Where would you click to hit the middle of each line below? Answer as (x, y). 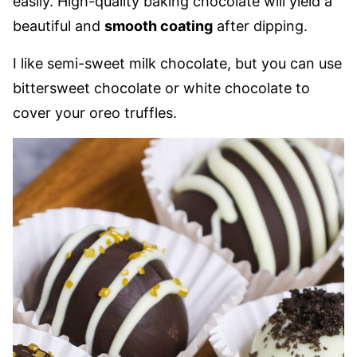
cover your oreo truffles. (95, 113)
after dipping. (262, 26)
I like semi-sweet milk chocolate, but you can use (177, 63)
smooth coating (159, 26)
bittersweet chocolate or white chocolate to (161, 88)
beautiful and (59, 26)
